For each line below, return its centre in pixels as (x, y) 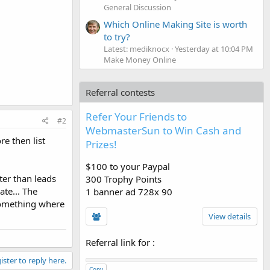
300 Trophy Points (124, 179)
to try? (117, 36)
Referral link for (119, 242)
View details (230, 216)
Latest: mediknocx (137, 49)
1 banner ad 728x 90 (129, 191)
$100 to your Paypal (128, 166)
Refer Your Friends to (136, 116)
